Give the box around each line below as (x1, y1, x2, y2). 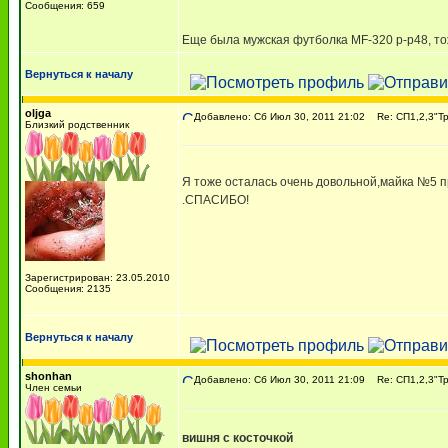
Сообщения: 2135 (25, 283, 111, 294)
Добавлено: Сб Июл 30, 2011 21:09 (194, 374, 365, 385)
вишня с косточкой (182, 431, 293, 445)
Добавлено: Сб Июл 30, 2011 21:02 (194, 111, 365, 122)
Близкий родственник (25, 119, 129, 130)
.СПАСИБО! (182, 193, 249, 207)
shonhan (25, 370, 72, 382)
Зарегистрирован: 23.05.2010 (25, 272, 170, 283)
